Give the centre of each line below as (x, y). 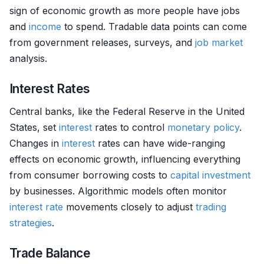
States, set (34, 127)
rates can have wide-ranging (160, 143)
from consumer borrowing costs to (90, 175)
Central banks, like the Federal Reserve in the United (127, 111)
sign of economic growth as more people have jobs (125, 11)
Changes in (36, 143)
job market (219, 42)
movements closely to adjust (129, 207)
